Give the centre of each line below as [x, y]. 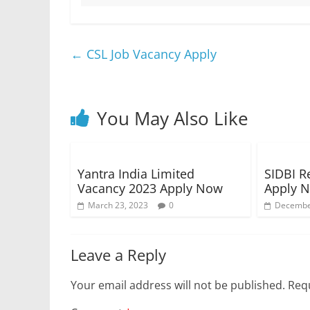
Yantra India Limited [136, 174]
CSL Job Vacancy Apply [150, 54]
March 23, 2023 [118, 205]
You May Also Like [173, 118]
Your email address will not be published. [178, 285]
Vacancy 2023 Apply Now [150, 188]
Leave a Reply [118, 255]
